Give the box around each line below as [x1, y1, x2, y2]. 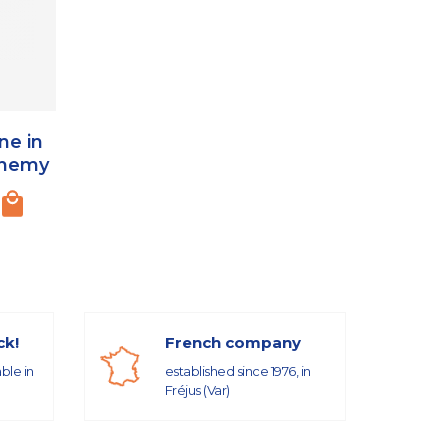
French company [164, 333, 301, 353]
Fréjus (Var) [164, 382, 230, 399]
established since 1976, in [164, 363, 311, 380]
